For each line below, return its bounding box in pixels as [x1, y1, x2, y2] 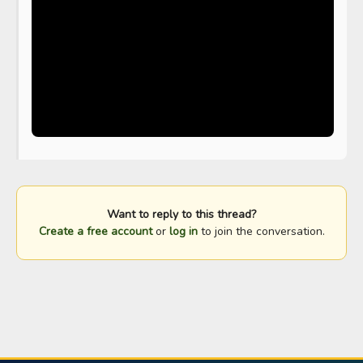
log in [169, 224, 198, 240]
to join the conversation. [197, 224, 325, 240]
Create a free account [38, 224, 152, 240]
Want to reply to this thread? [107, 207, 256, 223]
